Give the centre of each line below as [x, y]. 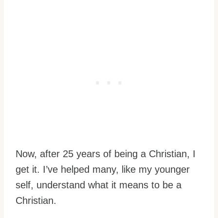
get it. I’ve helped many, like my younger [103, 169]
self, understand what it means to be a [99, 185]
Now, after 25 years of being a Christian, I [106, 154]
